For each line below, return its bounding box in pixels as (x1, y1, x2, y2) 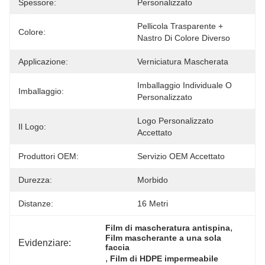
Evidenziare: (18, 237, 71, 248)
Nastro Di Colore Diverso (137, 33, 230, 43)
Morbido (137, 175, 168, 185)
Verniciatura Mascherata (137, 57, 228, 66)
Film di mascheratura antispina (105, 223, 231, 232)
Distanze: (18, 199, 53, 208)
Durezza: (18, 175, 52, 185)
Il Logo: (18, 122, 46, 131)
